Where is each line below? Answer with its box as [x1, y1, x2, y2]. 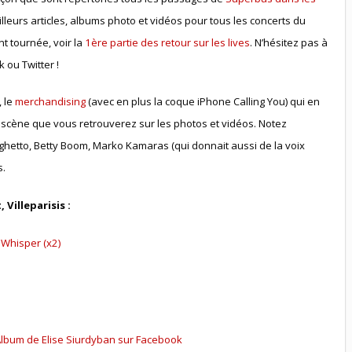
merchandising [14, 94, 86, 109]
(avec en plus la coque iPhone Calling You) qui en [85, 94, 320, 109]
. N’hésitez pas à [249, 35, 328, 49]
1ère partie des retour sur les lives [84, 35, 250, 49]
